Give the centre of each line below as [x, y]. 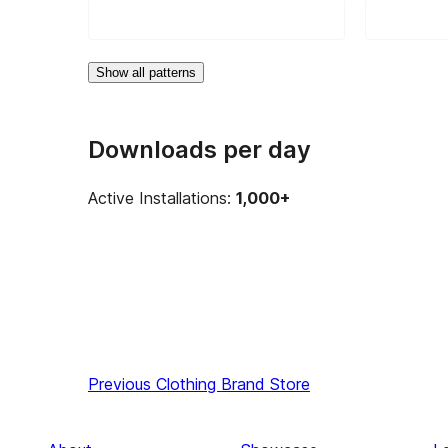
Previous [119, 384]
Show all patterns [146, 72]
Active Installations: [162, 198]
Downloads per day [199, 149]
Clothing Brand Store [233, 384]
